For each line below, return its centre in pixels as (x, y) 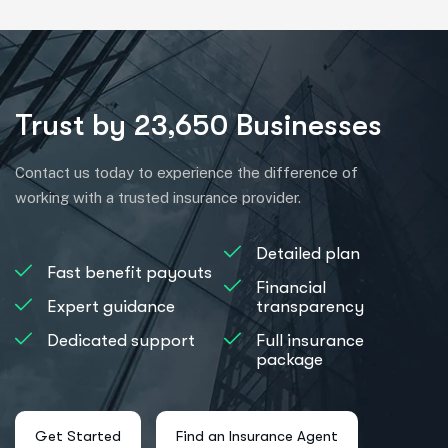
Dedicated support (121, 340)
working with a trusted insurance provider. (158, 197)
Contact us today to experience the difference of (186, 172)
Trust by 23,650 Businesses (198, 124)
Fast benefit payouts (129, 272)
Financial (291, 287)
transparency (310, 306)
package (289, 359)
